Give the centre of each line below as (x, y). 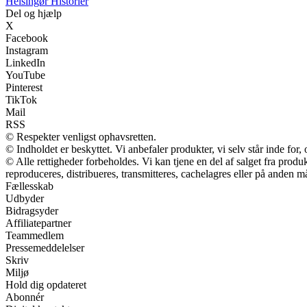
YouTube (25, 75)
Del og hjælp (34, 13)
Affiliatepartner (38, 223)
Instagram (27, 50)
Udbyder (25, 198)
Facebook (27, 38)
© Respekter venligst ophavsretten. (81, 137)
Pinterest (24, 87)
